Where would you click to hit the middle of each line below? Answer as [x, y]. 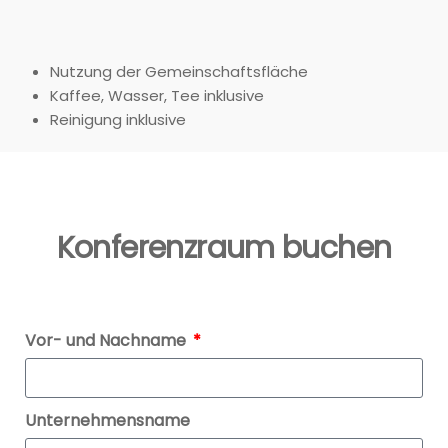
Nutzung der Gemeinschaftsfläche [179, 71]
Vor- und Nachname [107, 340]
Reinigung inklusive [118, 119]
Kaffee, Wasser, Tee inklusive [157, 95]
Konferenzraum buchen [224, 247]
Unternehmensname [107, 420]
